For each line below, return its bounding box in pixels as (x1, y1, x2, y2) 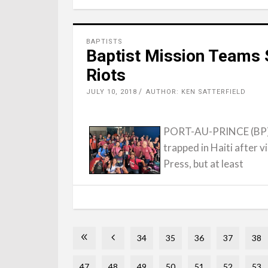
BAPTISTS (86, 38, 123, 45)
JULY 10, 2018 (86, 88, 137, 96)
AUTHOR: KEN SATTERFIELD (146, 88, 246, 96)
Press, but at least (163, 157, 243, 170)
